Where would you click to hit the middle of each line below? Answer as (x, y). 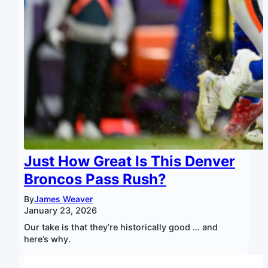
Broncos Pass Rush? (95, 179)
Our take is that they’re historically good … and (121, 227)
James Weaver (63, 199)
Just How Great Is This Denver (130, 161)
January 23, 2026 (60, 210)
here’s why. (47, 239)
